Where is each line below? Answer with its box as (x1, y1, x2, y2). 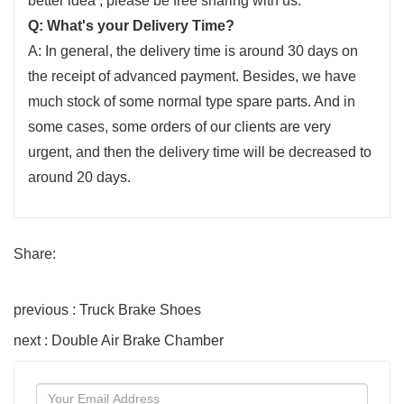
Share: (14, 245, 56, 262)
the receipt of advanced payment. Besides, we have (28, 68, 356, 84)
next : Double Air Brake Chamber (14, 332, 224, 348)
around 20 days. (28, 169, 131, 185)
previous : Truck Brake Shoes (14, 301, 201, 317)
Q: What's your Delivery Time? (28, 17, 234, 33)
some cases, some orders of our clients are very (28, 118, 331, 134)
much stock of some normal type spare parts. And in (28, 93, 355, 109)
